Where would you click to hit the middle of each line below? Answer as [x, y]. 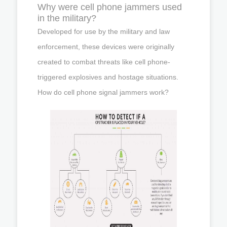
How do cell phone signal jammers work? [103, 92]
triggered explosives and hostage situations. [108, 77]
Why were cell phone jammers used [110, 7]
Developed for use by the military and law [104, 31]
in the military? [67, 18]
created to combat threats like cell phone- [104, 62]
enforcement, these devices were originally [106, 46]
